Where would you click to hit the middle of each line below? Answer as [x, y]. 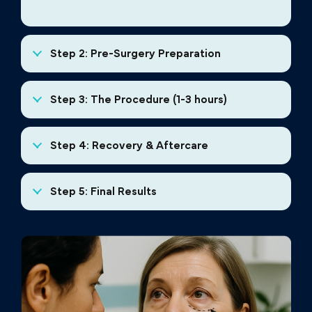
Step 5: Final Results [103, 191]
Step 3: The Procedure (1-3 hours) [138, 99]
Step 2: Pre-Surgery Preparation [135, 53]
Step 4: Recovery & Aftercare [129, 145]
